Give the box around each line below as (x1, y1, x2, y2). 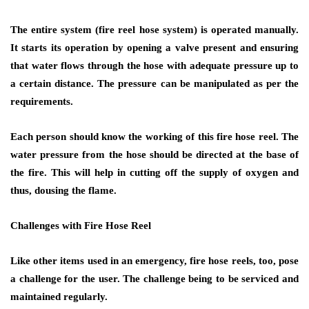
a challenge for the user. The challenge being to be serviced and (10, 273, 299, 284)
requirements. (10, 96, 73, 107)
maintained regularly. (10, 291, 108, 302)
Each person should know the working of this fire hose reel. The (10, 131, 299, 142)
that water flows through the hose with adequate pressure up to (10, 60, 299, 71)
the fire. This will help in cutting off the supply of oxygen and (10, 167, 299, 178)
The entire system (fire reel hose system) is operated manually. (10, 24, 299, 35)
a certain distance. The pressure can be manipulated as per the (10, 78, 299, 89)
